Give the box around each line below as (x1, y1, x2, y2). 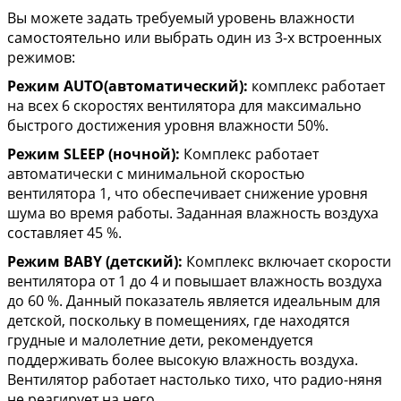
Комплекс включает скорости (183, 251, 391, 271)
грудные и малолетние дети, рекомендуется (7, 329, 313, 350)
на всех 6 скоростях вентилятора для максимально (7, 95, 362, 115)
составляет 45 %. (7, 222, 122, 243)
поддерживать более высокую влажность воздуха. (7, 349, 358, 370)
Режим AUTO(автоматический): (7, 75, 248, 96)
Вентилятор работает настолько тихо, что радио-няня (7, 369, 382, 389)
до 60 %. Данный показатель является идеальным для (7, 290, 380, 311)
